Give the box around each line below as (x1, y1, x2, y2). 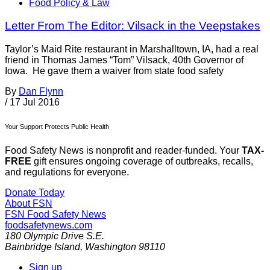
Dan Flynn (19, 86, 63, 97)
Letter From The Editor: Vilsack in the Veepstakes (5, 19, 260, 33)
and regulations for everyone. (5, 167, 129, 178)
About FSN (5, 198, 52, 209)
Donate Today (5, 187, 64, 198)
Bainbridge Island (5, 242, 80, 253)
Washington (85, 242, 136, 253)
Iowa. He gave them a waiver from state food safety (5, 66, 224, 77)
